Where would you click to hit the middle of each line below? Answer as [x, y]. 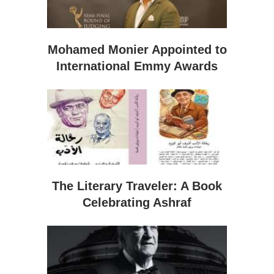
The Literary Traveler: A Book [137, 186]
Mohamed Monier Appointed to [137, 49]
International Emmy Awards [137, 66]
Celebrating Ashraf [137, 202]
